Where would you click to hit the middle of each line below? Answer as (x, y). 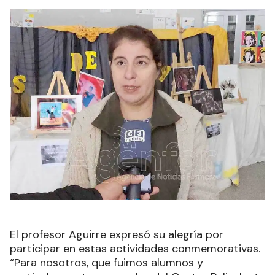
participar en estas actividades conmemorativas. (135, 249)
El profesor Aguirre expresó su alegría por (117, 235)
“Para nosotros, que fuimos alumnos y (107, 263)
